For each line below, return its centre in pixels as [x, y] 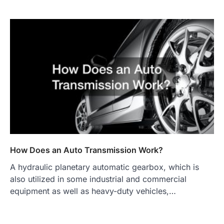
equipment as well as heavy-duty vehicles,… [93, 191]
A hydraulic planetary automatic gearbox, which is [104, 167]
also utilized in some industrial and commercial [98, 179]
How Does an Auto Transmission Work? [86, 150]
